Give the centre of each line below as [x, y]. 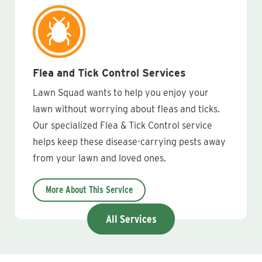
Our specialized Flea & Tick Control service [123, 125]
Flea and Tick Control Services [109, 73]
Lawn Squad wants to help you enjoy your [121, 93]
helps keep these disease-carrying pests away [129, 142]
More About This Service [89, 190]
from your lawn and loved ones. [99, 158]
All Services [131, 219]
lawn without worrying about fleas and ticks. [126, 109]
